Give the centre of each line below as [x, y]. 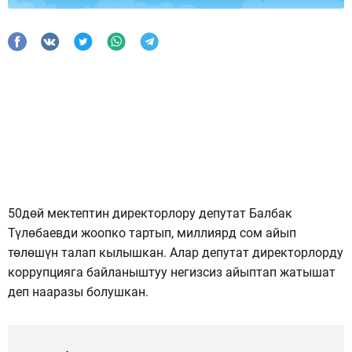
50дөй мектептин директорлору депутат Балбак [150, 213]
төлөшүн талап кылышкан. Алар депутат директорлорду [176, 252]
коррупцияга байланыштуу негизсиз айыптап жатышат [172, 272]
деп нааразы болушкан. [78, 291]
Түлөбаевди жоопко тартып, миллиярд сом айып [152, 233]
